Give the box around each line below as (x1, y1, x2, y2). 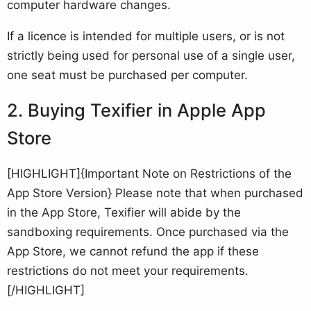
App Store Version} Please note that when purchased (7, 186, 303, 201)
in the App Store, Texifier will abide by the (7, 205, 241, 220)
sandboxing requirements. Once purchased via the (7, 225, 289, 239)
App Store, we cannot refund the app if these (7, 244, 259, 259)
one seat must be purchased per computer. (7, 68, 248, 83)
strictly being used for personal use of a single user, (7, 49, 295, 63)
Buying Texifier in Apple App (28, 99, 266, 121)
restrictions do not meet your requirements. (7, 264, 249, 278)
